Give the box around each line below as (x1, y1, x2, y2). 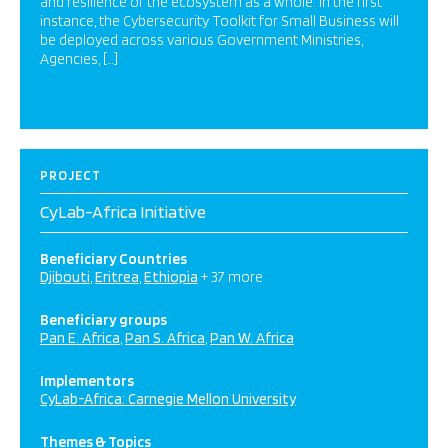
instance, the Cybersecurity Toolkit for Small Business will (40, 12, 399, 30)
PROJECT (40, 168, 101, 183)
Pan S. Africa (125, 329, 205, 347)
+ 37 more (201, 268, 263, 286)
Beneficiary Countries (40, 250, 187, 268)
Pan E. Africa (40, 329, 120, 347)
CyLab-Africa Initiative (40, 201, 206, 222)
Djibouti (40, 268, 90, 286)
